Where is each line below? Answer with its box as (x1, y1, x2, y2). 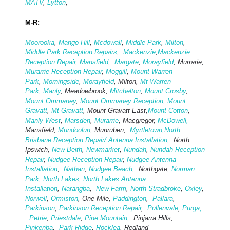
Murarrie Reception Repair (25, 68, 102, 76)
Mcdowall (94, 39, 122, 47)
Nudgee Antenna (127, 156, 176, 164)
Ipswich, (25, 146, 52, 154)
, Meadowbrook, (61, 87, 110, 95)
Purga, (182, 204, 202, 213)
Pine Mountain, (85, 214, 129, 222)
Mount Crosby (145, 87, 186, 95)
